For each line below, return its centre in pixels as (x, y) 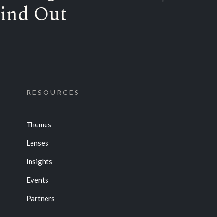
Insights (39, 161)
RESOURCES (53, 93)
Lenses (38, 143)
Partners (41, 198)
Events (38, 179)
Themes (39, 124)
